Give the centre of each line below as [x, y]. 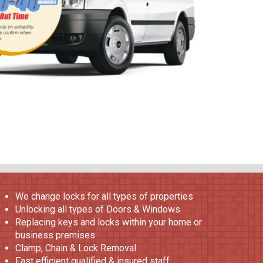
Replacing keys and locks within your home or [109, 222]
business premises [55, 235]
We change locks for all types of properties [104, 196]
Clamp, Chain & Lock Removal [76, 248]
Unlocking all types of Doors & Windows [98, 209]
